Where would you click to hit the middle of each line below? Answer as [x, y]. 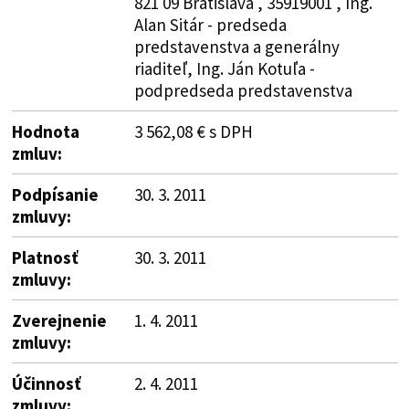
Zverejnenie [59, 320]
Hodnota [45, 131]
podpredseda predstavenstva [243, 90]
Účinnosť [46, 383]
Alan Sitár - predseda [210, 24]
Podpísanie [55, 194]
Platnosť [45, 257]
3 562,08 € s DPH [193, 131]
